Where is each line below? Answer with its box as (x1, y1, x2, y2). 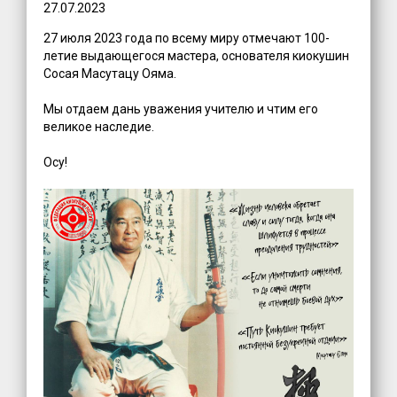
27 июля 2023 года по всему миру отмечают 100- (43, 30, 331, 45)
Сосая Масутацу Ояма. (43, 66, 177, 81)
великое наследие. (43, 119, 155, 134)
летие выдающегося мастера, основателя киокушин (43, 48, 350, 63)
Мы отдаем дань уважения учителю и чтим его (43, 101, 319, 116)
